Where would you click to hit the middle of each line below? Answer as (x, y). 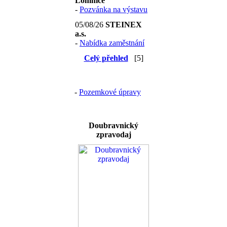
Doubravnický (113, 126)
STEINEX (124, 25)
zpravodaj (113, 135)
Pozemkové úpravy (110, 92)
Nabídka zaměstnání (112, 43)
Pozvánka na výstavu (113, 10)
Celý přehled (106, 58)
